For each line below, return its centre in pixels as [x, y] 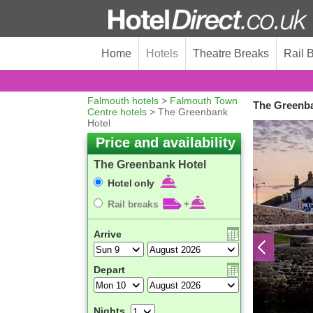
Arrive [108, 234]
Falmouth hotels [123, 101]
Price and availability [166, 143]
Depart [109, 270]
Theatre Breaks [231, 53]
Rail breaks [134, 204]
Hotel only [132, 183]
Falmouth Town [204, 101]
